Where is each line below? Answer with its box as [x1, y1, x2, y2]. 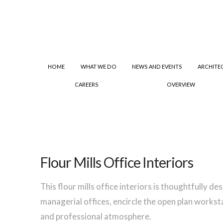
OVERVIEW [167, 81, 196, 88]
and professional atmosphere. [40, 211, 151, 222]
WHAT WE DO [80, 63, 116, 70]
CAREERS [74, 81, 99, 88]
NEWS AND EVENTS [131, 63, 182, 70]
